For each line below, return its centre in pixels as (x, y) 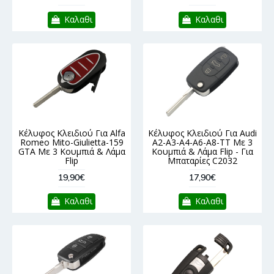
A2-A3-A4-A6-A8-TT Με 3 (202, 143)
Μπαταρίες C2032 (202, 161)
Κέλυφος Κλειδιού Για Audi (202, 133)
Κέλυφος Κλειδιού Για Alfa (72, 133)
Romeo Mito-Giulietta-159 (72, 143)
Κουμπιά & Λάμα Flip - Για (202, 152)
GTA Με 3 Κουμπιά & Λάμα (72, 152)
